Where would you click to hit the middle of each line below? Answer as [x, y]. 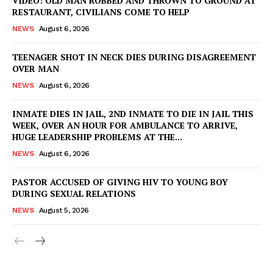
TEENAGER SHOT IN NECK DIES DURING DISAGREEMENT [134, 57]
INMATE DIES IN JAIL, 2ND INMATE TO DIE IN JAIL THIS [133, 113]
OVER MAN [36, 68]
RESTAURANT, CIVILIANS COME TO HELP [101, 12]
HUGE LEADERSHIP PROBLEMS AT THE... [97, 136]
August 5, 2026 [64, 210]
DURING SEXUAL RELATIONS [74, 193]
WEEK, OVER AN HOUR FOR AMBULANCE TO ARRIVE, [125, 125]
